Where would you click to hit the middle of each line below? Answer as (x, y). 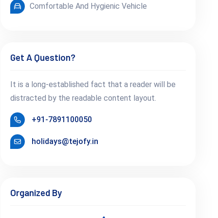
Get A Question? (43, 57)
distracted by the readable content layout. (83, 98)
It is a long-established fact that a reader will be (93, 84)
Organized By (36, 192)
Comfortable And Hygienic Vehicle (88, 6)
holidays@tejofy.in (65, 141)
